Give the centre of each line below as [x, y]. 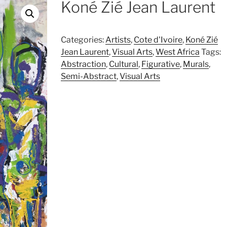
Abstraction [83, 64]
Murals [196, 64]
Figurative [160, 64]
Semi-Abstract [88, 76]
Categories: [83, 40]
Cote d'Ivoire [158, 40]
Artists [118, 40]
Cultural [123, 64]
